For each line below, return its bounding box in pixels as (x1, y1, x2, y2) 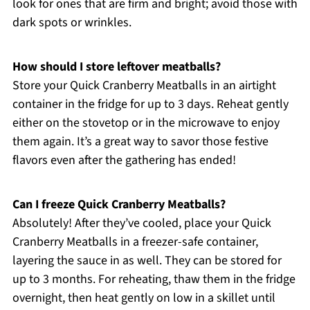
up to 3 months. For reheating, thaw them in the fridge (12, 270, 295, 288)
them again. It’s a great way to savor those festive (12, 132, 268, 150)
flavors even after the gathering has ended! (12, 151, 236, 169)
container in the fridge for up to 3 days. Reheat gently (12, 95, 289, 113)
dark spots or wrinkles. (12, 13, 131, 31)
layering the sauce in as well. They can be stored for (12, 251, 282, 269)
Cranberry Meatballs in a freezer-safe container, (12, 232, 258, 250)
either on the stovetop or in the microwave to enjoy (12, 113, 280, 131)
